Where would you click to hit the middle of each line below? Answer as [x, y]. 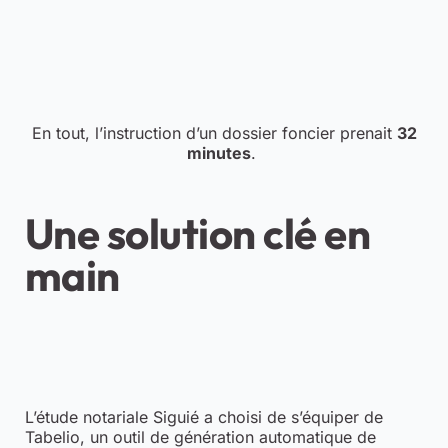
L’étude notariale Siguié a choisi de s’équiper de [203, 416]
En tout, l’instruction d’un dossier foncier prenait [214, 132]
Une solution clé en [197, 233]
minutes [219, 152]
